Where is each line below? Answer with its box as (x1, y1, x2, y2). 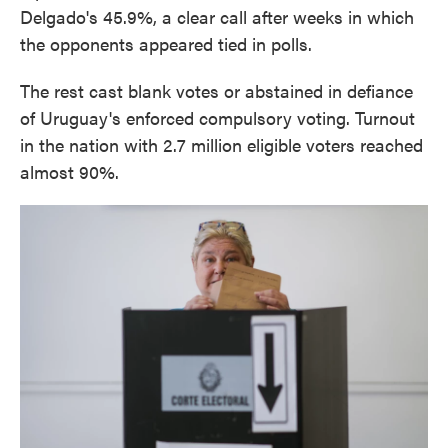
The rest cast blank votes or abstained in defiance (20, 78, 413, 103)
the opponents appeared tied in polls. (20, 31, 312, 56)
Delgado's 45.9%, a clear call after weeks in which (20, 4, 414, 29)
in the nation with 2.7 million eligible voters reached (20, 132, 423, 157)
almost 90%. (20, 159, 119, 184)
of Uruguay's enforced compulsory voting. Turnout (20, 105, 415, 130)
